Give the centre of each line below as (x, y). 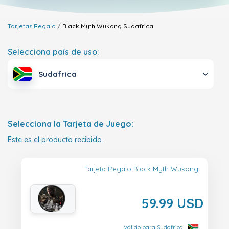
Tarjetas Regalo (32, 26)
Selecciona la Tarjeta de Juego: (71, 124)
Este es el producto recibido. (55, 140)
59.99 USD (173, 203)
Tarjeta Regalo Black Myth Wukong (141, 169)
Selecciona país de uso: (53, 52)
